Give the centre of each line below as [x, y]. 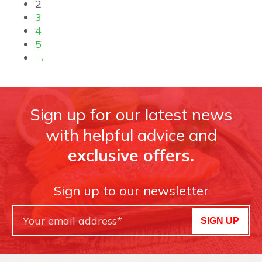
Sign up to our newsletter [131, 191]
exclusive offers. [131, 155]
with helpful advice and [131, 135]
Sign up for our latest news [131, 114]
